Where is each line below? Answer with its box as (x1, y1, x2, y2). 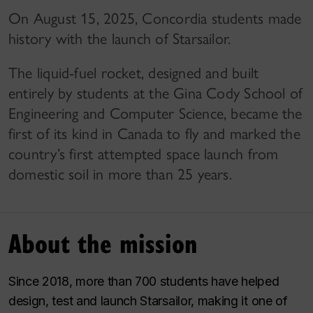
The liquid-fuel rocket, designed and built (8, 64, 259, 83)
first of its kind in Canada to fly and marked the (8, 124, 300, 144)
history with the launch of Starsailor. (8, 29, 231, 49)
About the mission (8, 224, 198, 261)
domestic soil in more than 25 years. (8, 165, 232, 184)
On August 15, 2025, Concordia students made (8, 9, 302, 29)
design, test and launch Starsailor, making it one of (8, 293, 288, 309)
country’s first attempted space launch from (8, 145, 279, 164)
